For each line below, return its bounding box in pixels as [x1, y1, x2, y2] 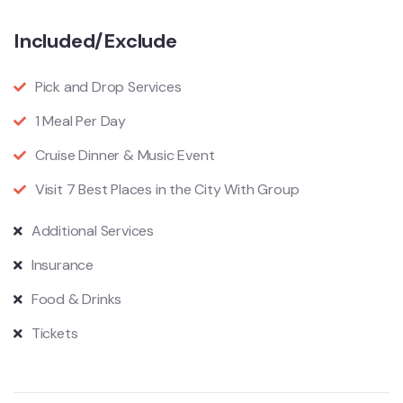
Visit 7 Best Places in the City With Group [34, 180, 300, 199]
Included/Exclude [13, 28, 177, 54]
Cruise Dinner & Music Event [34, 146, 215, 165]
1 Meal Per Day [34, 112, 127, 130]
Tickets [31, 324, 78, 343]
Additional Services [31, 221, 155, 240]
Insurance [31, 255, 94, 274]
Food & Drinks [31, 290, 122, 309]
